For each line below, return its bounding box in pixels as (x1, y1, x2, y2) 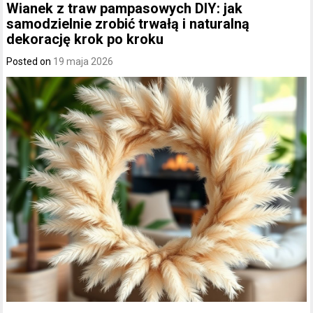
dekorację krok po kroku (6, 30, 164, 48)
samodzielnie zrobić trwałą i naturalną (6, 15, 250, 32)
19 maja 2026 (53, 55, 114, 67)
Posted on (6, 55, 54, 67)
